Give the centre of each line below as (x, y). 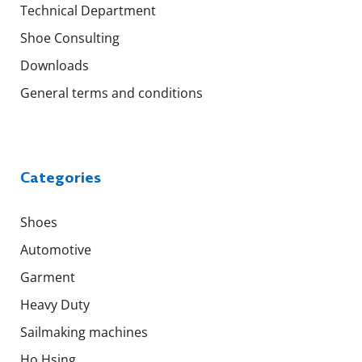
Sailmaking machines (84, 333)
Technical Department (88, 11)
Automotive (56, 250)
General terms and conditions (112, 93)
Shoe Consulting (70, 38)
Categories (61, 178)
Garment (48, 278)
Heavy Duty (55, 305)
